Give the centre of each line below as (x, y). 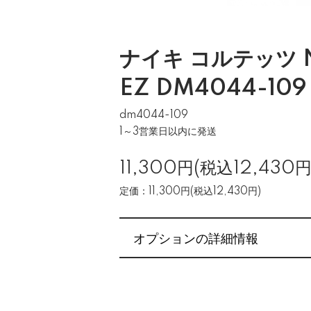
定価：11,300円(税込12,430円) (190, 192)
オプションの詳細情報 (196, 237)
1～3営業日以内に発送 (168, 132)
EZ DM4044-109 (213, 89)
